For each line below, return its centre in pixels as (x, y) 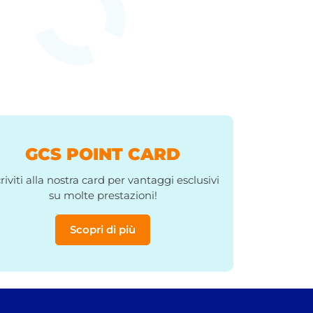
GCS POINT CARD (103, 154)
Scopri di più (103, 229)
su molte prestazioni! (103, 195)
